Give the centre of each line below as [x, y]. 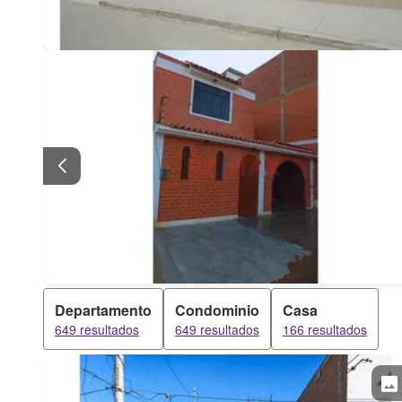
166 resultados [325, 329]
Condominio [217, 310]
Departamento [103, 310]
